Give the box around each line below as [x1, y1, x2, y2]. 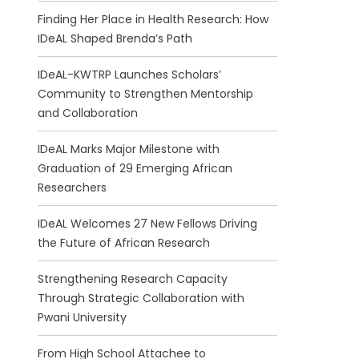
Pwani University [37, 309, 127, 326]
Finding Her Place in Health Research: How [37, 11, 268, 28]
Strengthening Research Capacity [37, 271, 228, 288]
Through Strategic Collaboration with [37, 290, 244, 307]
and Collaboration [37, 105, 138, 122]
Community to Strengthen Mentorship [37, 86, 253, 103]
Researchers [37, 179, 107, 196]
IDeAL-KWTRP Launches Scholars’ [37, 67, 221, 83]
